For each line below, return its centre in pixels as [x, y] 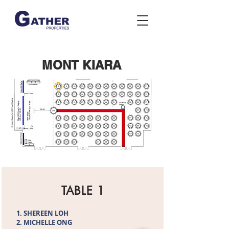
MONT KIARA [82, 65]
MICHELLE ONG [48, 222]
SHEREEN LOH [46, 213]
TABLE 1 [83, 191]
